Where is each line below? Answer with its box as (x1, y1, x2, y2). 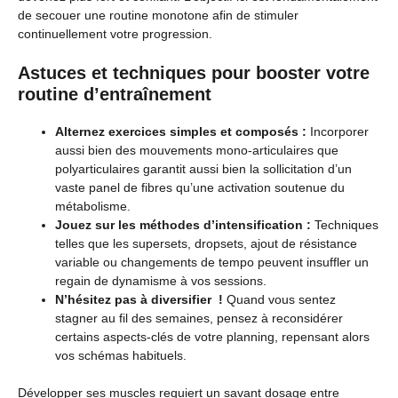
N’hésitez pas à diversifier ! (55, 291, 223, 306)
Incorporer (306, 123, 369, 139)
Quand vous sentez (223, 291, 336, 306)
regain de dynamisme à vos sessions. (55, 273, 267, 288)
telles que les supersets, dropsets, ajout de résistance (55, 235, 357, 251)
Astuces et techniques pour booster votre (18, 62, 370, 83)
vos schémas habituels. (55, 347, 187, 362)
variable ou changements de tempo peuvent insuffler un (55, 254, 369, 269)
